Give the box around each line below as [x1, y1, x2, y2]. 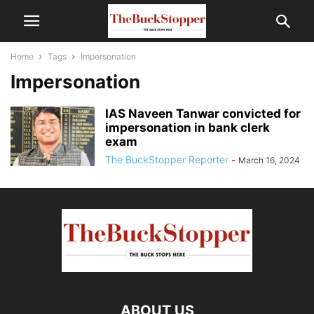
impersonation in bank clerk [105, 121, 270, 135]
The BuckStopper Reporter [105, 153, 228, 165]
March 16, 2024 [238, 155, 300, 165]
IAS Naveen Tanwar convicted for [105, 107, 301, 121]
